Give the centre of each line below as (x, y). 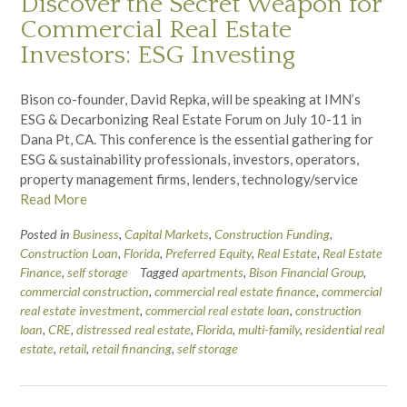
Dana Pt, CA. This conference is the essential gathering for (197, 139)
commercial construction (84, 291)
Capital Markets (167, 233)
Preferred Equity (208, 253)
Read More (54, 199)
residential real (345, 329)
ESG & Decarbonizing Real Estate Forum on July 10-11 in (191, 119)
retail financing (132, 348)
